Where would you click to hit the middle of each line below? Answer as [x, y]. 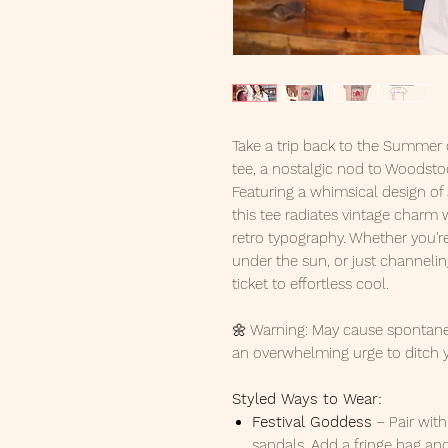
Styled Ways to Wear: [307, 399]
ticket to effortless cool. [310, 284]
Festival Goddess [312, 422]
